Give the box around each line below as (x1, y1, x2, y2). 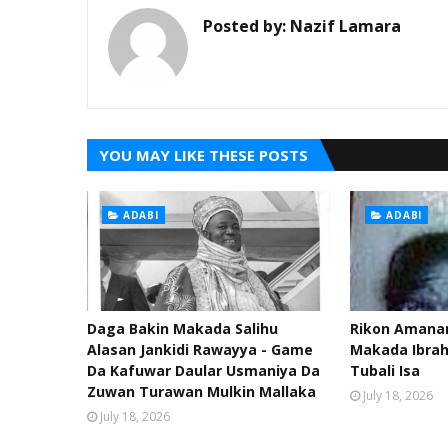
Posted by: (203, 15, 286, 37)
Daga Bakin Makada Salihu (87, 319, 278, 338)
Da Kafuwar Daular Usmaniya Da (87, 361, 320, 380)
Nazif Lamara (286, 15, 401, 37)
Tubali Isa (350, 361, 421, 380)
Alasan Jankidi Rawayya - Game (87, 340, 313, 359)
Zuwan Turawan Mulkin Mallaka (87, 382, 316, 401)
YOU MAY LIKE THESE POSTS (99, 145, 308, 165)
